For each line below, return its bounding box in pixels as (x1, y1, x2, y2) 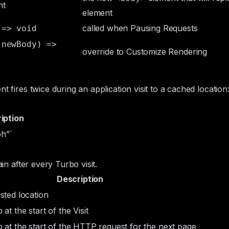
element (82, 8, 112, 18)
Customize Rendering (126, 47, 208, 57)
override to (82, 47, 127, 57)
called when (82, 23, 131, 33)
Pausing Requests (130, 23, 198, 33)
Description (56, 174, 104, 184)
